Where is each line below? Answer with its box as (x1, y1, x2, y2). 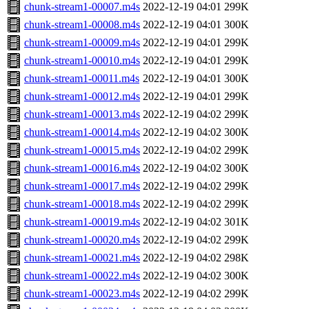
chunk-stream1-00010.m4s (24, 54, 140, 67)
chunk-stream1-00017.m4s (24, 180, 140, 192)
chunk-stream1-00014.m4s (24, 126, 140, 139)
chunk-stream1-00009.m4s (24, 37, 140, 49)
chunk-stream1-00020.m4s (24, 234, 140, 246)
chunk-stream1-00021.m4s (24, 252, 140, 264)
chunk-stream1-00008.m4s (24, 19, 140, 31)
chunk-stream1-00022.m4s (24, 270, 140, 282)
